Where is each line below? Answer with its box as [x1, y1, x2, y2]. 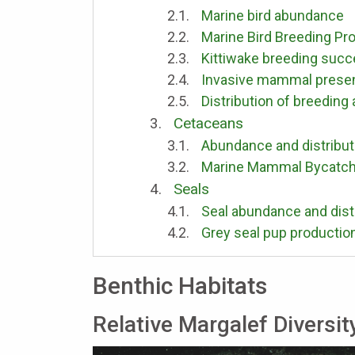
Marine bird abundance [200, 6, 344, 24]
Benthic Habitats [93, 271, 267, 300]
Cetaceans [173, 113, 243, 132]
